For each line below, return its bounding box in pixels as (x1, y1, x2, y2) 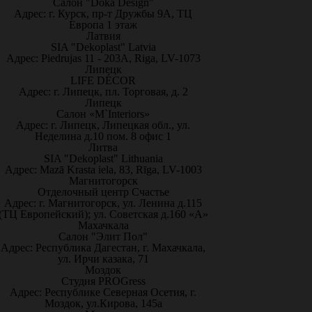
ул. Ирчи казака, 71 (57, 253, 149, 265)
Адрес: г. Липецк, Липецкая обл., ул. (16, 119, 190, 131)
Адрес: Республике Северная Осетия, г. (10, 286, 196, 298)
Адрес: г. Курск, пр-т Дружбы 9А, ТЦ (14, 8, 192, 19)
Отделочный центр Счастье (37, 186, 169, 198)
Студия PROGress (61, 275, 146, 287)
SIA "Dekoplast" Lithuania (43, 153, 163, 164)
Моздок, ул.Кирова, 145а (44, 297, 162, 309)
